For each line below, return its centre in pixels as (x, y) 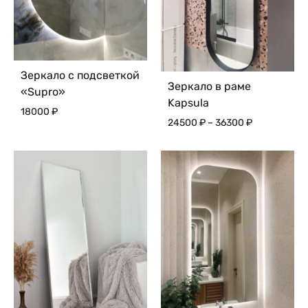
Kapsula (188, 103)
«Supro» (43, 91)
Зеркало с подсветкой (80, 75)
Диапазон (275, 122)
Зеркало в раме (209, 87)
